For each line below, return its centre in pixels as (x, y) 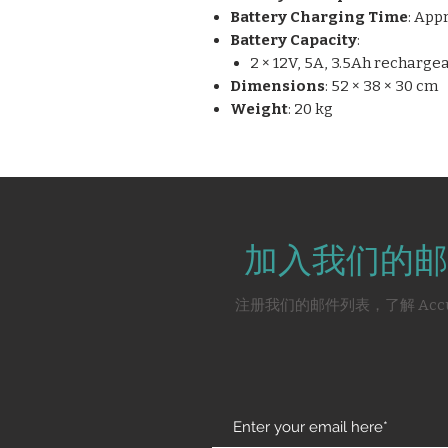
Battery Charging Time (319, 17)
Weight (259, 109)
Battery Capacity (293, 40)
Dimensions (277, 86)
